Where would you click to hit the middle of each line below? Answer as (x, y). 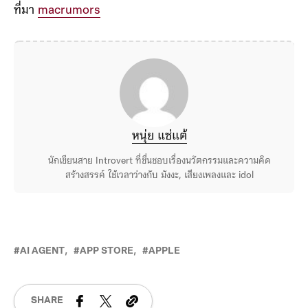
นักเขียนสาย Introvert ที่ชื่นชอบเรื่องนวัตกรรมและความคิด (159, 161)
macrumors (69, 10)
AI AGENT (42, 251)
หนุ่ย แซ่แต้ (159, 136)
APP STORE (107, 251)
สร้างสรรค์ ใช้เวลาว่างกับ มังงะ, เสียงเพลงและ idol (159, 175)
